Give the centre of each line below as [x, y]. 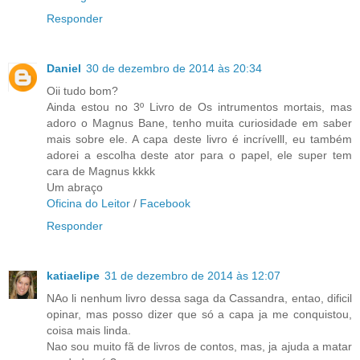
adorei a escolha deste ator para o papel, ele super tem [199, 155]
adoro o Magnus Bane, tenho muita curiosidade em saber [199, 123]
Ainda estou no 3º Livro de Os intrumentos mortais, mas [199, 107]
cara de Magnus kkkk [101, 172]
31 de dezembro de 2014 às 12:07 [192, 276]
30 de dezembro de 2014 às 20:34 [174, 69]
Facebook [165, 204]
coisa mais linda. [89, 331]
